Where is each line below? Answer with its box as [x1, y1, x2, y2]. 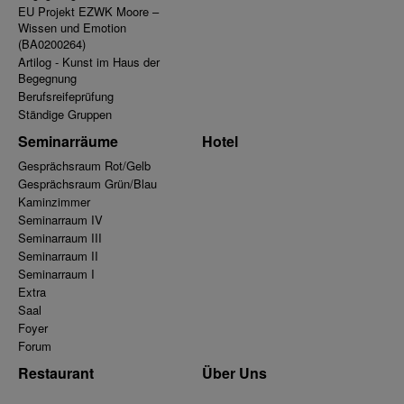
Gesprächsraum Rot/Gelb [18, 157, 151, 175]
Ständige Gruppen [18, 106, 112, 124]
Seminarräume [18, 131, 118, 152]
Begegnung [18, 69, 77, 87]
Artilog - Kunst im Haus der [18, 53, 160, 71]
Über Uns [202, 363, 267, 384]
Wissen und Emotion [18, 19, 126, 37]
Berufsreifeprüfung [18, 87, 114, 106]
